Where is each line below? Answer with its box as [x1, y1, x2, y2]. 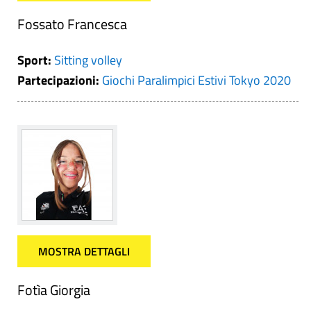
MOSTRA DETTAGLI [38, 243, 130, 260]
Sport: [17, 51, 54, 69]
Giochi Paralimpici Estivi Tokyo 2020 [102, 71, 291, 90]
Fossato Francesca [17, 13, 127, 35]
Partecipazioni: [17, 71, 102, 90]
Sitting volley [54, 51, 122, 69]
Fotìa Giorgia [17, 279, 90, 301]
